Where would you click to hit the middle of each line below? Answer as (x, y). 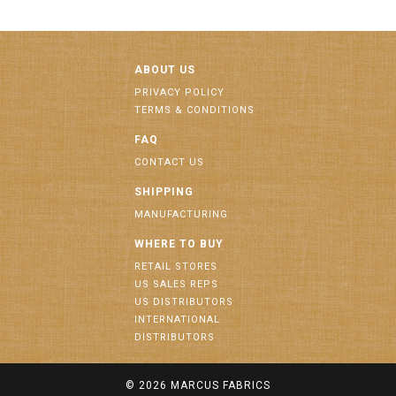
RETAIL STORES (176, 267)
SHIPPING (164, 192)
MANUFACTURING (181, 214)
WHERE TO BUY (179, 244)
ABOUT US (165, 70)
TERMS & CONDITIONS (194, 110)
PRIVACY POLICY (179, 92)
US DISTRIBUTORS (184, 302)
